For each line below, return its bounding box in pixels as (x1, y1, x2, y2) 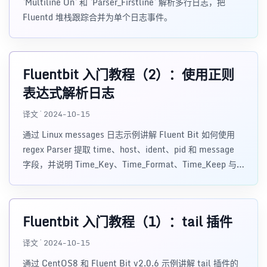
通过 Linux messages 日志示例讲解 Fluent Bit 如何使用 (23, 128, 235, 141)
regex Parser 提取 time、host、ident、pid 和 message (23, 142, 234, 156)
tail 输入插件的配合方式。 (23, 172, 122, 186)
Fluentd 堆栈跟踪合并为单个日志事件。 (23, 10, 172, 24)
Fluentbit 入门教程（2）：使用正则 (23, 64, 234, 85)
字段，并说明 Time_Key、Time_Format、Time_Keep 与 (23, 157, 237, 171)
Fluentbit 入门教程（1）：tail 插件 (23, 211, 232, 232)
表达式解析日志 (23, 82, 114, 103)
